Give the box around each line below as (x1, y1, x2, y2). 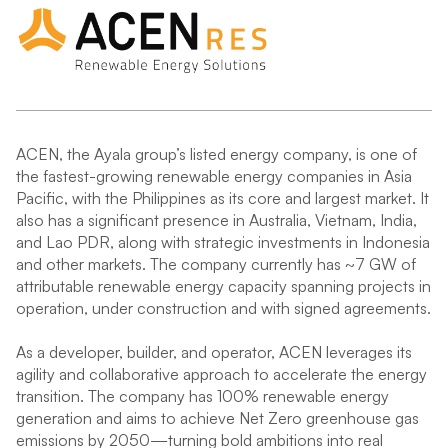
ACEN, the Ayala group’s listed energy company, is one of (16, 144, 417, 164)
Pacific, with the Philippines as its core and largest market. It (16, 188, 429, 208)
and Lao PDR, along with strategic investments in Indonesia (16, 232, 430, 252)
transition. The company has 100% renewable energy (16, 386, 389, 406)
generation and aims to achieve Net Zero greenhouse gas (16, 408, 419, 428)
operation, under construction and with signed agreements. (16, 298, 431, 318)
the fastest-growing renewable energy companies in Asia (16, 166, 412, 186)
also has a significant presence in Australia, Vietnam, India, (16, 210, 417, 230)
